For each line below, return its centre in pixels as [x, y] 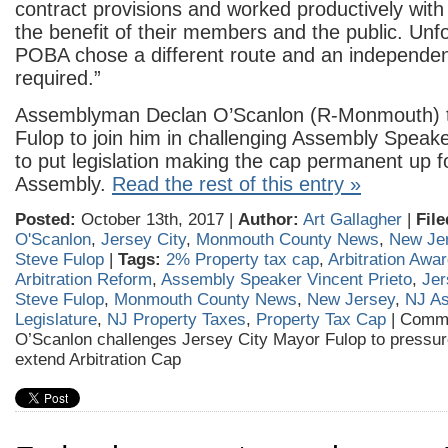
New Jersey [351, 299]
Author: [268, 219]
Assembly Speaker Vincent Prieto [286, 279]
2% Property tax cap [242, 259]
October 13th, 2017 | [157, 219]
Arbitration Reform [83, 279]
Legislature [56, 319]
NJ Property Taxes [176, 319]
